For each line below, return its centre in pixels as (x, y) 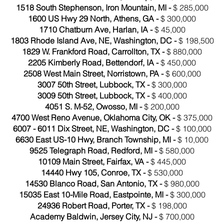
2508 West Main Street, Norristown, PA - (94, 73)
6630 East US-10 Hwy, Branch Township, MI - (96, 139)
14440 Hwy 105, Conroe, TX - (94, 172)
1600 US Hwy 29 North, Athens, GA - (94, 18)
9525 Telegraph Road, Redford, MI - (94, 150)
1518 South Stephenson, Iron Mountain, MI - (94, 7)
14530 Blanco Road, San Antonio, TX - (94, 183)
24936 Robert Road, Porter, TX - (94, 205)
